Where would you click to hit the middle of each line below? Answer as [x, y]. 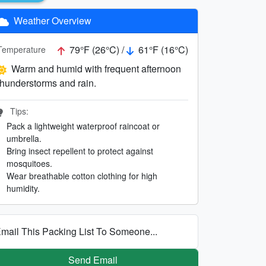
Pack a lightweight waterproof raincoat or [83, 126]
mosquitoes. [29, 163]
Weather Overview [51, 20]
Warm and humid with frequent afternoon [96, 68]
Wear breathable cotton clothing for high [82, 175]
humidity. [23, 188]
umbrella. [24, 138]
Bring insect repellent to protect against [80, 151]
